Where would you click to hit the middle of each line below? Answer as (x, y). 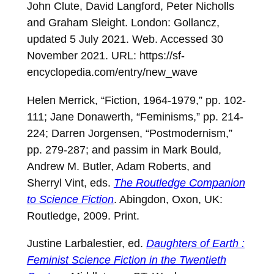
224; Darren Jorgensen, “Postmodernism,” (129, 133)
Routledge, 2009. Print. (83, 215)
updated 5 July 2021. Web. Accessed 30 (125, 39)
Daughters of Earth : (195, 243)
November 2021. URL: (83, 56)
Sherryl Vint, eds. (70, 182)
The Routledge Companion (179, 182)
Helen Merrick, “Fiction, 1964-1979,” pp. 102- (136, 100)
